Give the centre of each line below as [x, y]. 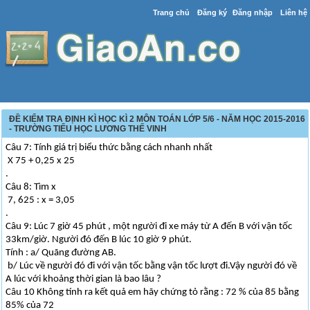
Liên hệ [293, 12]
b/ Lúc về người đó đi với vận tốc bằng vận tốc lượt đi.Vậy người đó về [152, 266]
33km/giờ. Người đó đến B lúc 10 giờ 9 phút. [99, 240]
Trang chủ [171, 12]
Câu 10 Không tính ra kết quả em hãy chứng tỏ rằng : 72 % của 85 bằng [153, 292]
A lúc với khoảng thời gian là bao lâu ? [84, 279]
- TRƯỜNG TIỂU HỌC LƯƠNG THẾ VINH [88, 129]
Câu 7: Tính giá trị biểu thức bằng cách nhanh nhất [109, 148]
